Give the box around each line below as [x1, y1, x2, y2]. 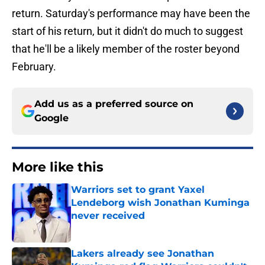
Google [34, 112, 69, 124]
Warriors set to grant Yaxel [71, 184, 205, 196]
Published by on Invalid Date [70, 222, 173, 232]
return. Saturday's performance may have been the [12, 7, 250, 20]
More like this [12, 159, 104, 176]
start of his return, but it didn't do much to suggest [12, 25, 243, 38]
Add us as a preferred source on [34, 98, 193, 110]
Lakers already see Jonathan [71, 248, 214, 260]
